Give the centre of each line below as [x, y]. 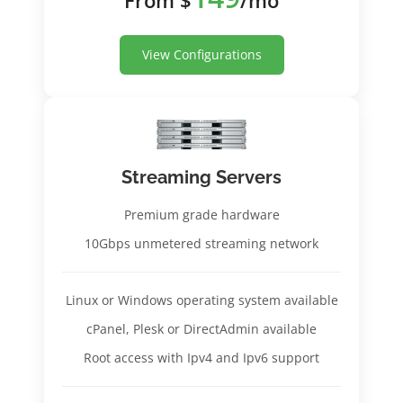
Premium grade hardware [201, 214]
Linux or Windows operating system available [201, 300]
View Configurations [201, 54]
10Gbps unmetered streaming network [201, 243]
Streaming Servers [201, 177]
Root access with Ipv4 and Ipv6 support [201, 357]
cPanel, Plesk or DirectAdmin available [201, 328]
